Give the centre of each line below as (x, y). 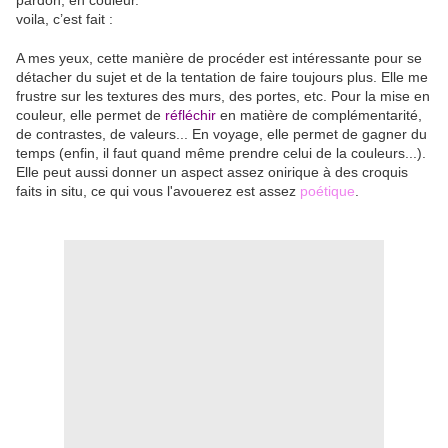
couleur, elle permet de (90, 115)
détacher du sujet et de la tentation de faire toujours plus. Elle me (222, 77)
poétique (327, 191)
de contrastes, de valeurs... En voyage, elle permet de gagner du (221, 134)
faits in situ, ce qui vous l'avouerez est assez (158, 191)
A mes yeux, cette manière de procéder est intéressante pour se (219, 58)
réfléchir (192, 115)
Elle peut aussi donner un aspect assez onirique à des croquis (212, 172)
